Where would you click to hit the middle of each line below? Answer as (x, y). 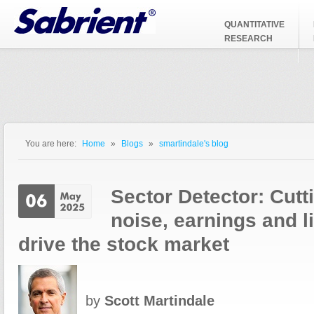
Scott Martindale (159, 301)
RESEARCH (248, 39)
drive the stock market (124, 244)
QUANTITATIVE (254, 25)
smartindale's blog (194, 143)
